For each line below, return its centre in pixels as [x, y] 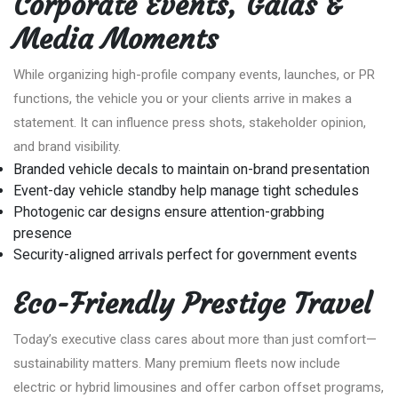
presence [43, 233]
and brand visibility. [67, 146]
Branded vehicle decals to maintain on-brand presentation [191, 169]
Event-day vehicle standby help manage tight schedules [186, 190]
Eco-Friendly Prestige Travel [192, 303]
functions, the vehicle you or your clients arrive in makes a [183, 98]
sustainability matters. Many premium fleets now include [177, 363]
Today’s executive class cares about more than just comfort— [195, 339]
